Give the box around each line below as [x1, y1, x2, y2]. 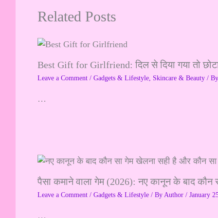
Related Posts [37, 8, 116, 24]
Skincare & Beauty [153, 74, 205, 82]
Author [164, 191, 185, 199]
